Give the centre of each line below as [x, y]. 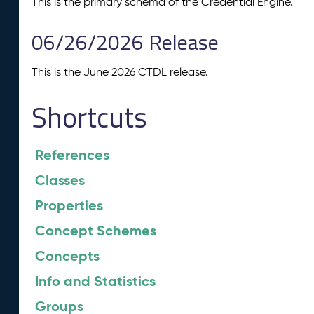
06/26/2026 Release [125, 42]
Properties [69, 206]
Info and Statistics [96, 281]
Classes [60, 180]
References [73, 155]
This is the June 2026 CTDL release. [120, 72]
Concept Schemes [96, 231]
